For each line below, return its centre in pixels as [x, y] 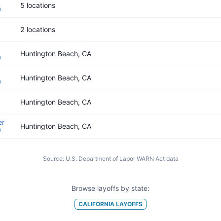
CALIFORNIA [96, 204]
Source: [53, 159]
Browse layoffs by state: [110, 188]
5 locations [38, 5]
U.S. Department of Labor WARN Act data [122, 159]
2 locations [38, 29]
